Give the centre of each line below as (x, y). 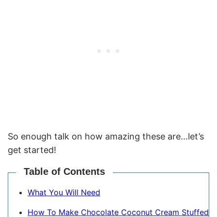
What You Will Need (64, 192)
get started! (32, 150)
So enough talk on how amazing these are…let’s (106, 136)
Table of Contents (64, 171)
